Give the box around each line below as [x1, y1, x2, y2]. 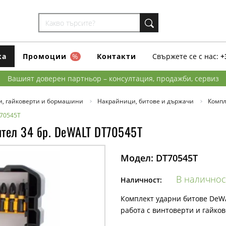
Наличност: [121, 175, 162, 185]
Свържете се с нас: [152, 51, 218, 61]
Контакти [97, 51, 136, 61]
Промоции [23, 51, 70, 61]
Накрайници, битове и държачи [97, 97, 194, 105]
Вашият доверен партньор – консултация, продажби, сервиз [7, 74, 219, 83]
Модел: [121, 152, 153, 164]
